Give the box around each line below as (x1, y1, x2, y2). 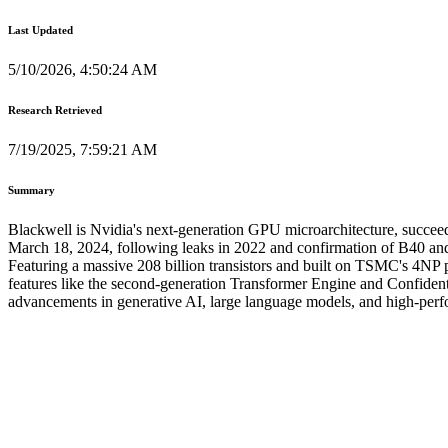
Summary (8, 183, 55, 196)
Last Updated (8, 23, 73, 36)
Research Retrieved (8, 103, 102, 116)
